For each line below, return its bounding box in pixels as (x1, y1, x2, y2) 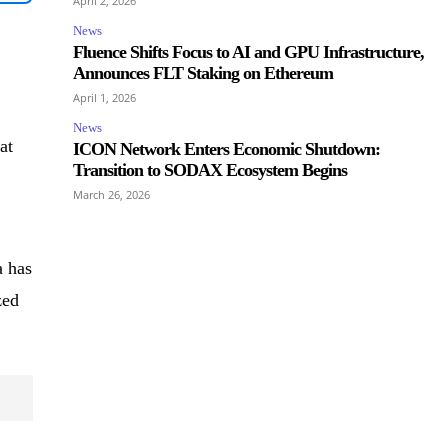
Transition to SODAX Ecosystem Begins (72, 160, 347, 181)
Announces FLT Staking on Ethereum (72, 63, 333, 84)
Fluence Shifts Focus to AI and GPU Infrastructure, (72, 42, 424, 63)
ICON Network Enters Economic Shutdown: (72, 139, 380, 160)
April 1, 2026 (72, 90, 136, 106)
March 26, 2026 (72, 187, 150, 203)
